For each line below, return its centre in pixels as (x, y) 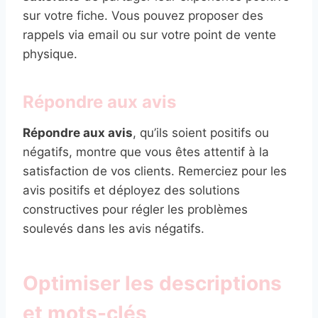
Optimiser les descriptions (152, 283)
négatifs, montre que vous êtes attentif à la (146, 152)
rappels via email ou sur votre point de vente (149, 34)
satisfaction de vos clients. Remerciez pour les (155, 171)
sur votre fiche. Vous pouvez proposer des (143, 15)
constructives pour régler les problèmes (135, 209)
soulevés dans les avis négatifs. (114, 228)
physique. (50, 54)
